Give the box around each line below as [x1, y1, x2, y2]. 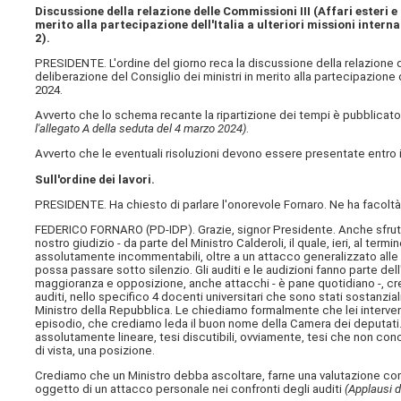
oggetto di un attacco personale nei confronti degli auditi [35, 382, 346, 397]
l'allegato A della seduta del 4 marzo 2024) [35, 122, 247, 136]
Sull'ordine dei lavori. [35, 172, 156, 186]
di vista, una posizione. [35, 343, 156, 357]
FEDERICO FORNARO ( [35, 222, 150, 236]
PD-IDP [149, 222, 189, 236]
